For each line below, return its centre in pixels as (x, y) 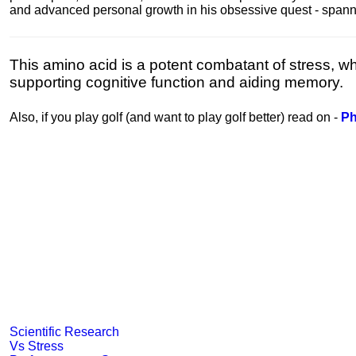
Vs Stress (37, 346)
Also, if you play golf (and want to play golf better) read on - (175, 117)
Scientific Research (64, 332)
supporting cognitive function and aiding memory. (176, 82)
